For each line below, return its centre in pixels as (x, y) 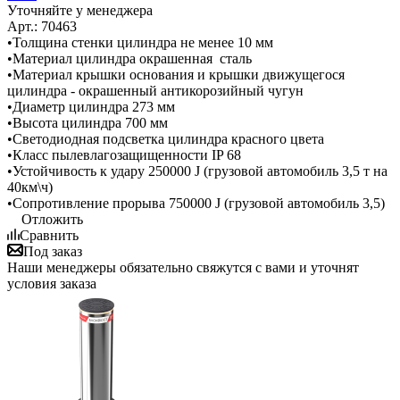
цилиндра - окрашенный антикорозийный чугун (155, 90)
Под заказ (53, 251)
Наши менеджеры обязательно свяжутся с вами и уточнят (183, 267)
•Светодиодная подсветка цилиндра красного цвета (166, 138)
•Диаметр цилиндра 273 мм (91, 106)
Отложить (52, 219)
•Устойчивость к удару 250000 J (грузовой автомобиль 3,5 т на (197, 171)
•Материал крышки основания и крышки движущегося (176, 74)
